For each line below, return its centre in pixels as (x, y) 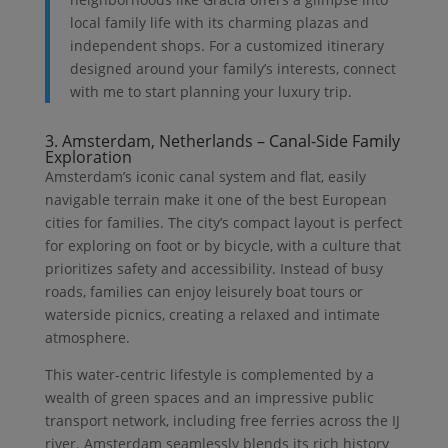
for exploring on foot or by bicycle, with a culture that (222, 246)
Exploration (88, 157)
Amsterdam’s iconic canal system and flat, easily (205, 177)
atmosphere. (87, 338)
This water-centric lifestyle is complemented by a (209, 375)
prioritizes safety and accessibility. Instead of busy (213, 269)
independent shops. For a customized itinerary (226, 46)
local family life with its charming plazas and (219, 23)
